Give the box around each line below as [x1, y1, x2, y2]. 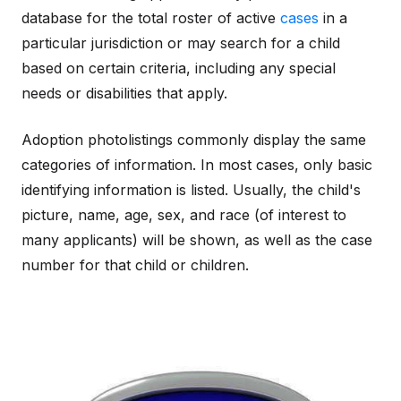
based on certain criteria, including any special [21, 59, 336, 77]
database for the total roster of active [21, 9, 280, 27]
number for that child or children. [21, 256, 249, 274]
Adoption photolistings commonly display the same [21, 131, 366, 149]
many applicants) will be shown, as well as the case [21, 231, 372, 249]
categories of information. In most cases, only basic [21, 156, 372, 174]
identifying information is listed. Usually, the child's [21, 181, 361, 199]
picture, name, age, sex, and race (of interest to [21, 206, 346, 224]
